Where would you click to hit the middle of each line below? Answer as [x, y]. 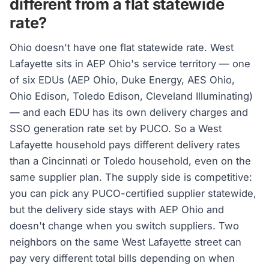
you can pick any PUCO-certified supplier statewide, [133, 193]
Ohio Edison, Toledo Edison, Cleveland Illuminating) [131, 96]
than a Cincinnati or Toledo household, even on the [131, 161]
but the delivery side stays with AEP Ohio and [117, 209]
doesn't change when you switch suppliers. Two [125, 225]
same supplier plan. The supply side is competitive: [131, 177]
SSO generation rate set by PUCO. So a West [116, 128]
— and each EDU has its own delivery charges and [129, 112]
